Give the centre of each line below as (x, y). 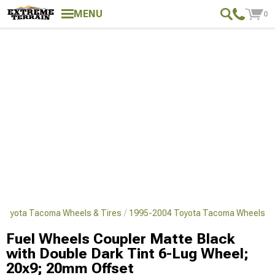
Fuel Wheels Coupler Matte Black (121, 239)
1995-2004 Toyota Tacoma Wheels (197, 213)
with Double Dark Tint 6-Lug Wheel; (127, 254)
